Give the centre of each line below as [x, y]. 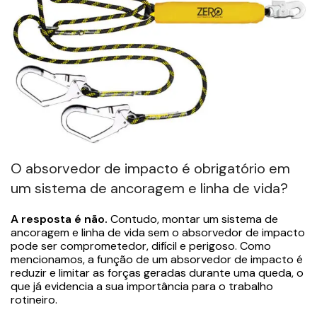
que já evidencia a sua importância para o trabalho [142, 286]
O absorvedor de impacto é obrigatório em [150, 168]
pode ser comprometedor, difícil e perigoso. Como [141, 246]
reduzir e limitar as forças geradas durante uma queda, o [157, 272]
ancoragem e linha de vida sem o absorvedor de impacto [158, 232]
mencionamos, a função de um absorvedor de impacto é [157, 259]
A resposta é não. [59, 219]
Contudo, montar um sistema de [193, 219]
